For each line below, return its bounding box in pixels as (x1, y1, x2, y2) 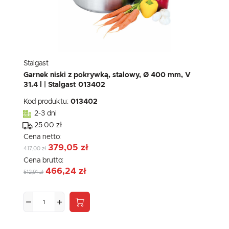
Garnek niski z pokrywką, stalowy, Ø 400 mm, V (24, 72, 191, 79)
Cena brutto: (24, 157, 65, 165)
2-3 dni (34, 110, 57, 118)
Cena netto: (24, 133, 63, 141)
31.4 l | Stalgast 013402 (24, 81, 105, 89)
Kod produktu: (24, 98, 71, 106)
